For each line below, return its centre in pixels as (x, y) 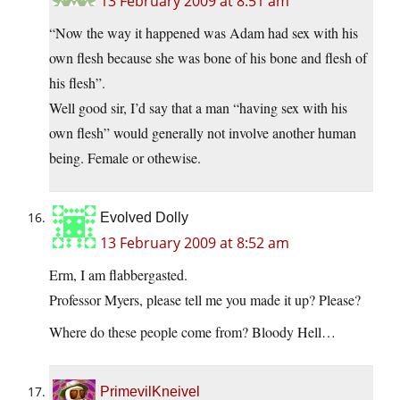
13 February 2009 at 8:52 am (195, 243)
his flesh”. (77, 83)
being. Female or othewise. (125, 158)
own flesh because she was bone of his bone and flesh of (208, 58)
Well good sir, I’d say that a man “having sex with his (198, 108)
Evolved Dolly (144, 218)
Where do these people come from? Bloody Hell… (192, 332)
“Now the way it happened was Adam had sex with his (204, 33)
